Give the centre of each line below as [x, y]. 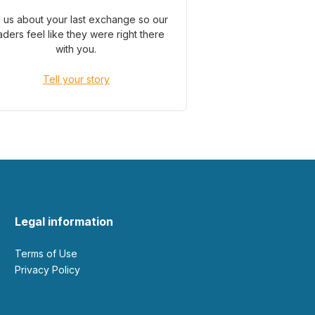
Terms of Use [49, 253]
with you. [76, 49]
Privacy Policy [51, 270]
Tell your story [76, 79]
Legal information [64, 221]
